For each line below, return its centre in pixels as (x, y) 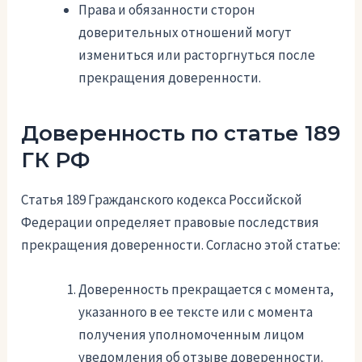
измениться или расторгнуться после (197, 55)
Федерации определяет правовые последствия (170, 222)
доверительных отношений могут (185, 32)
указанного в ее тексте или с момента (196, 311)
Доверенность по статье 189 (181, 133)
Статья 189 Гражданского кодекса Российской (162, 199)
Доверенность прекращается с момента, (206, 289)
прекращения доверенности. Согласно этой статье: (181, 244)
